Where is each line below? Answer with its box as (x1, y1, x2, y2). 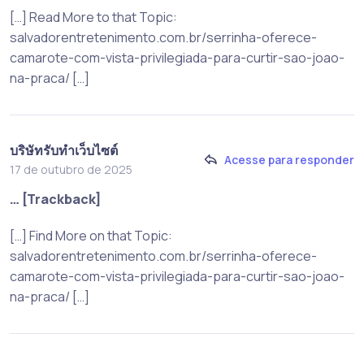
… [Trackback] (10, 189, 102, 208)
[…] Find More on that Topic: (10, 226, 172, 245)
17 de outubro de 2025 (10, 161, 132, 177)
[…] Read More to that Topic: (10, 7, 177, 26)
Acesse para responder (224, 152, 354, 168)
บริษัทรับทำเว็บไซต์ (10, 141, 118, 159)
